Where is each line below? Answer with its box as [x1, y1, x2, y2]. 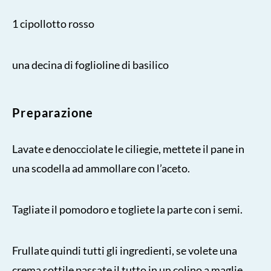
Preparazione [12, 105, 94, 120]
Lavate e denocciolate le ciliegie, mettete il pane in [12, 142, 244, 155]
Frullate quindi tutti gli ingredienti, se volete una [12, 243, 237, 257]
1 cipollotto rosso [12, 16, 94, 30]
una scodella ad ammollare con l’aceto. [12, 161, 190, 175]
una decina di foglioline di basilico [12, 57, 169, 71]
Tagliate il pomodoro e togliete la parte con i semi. [12, 202, 243, 216]
